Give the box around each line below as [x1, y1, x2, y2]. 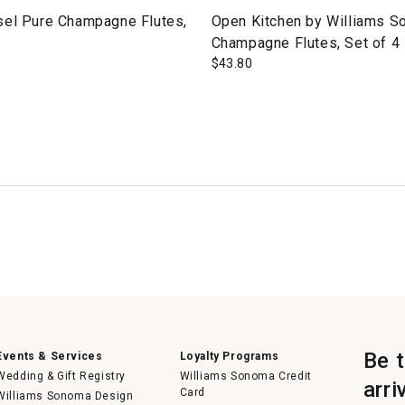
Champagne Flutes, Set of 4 [211, 33, 400, 52]
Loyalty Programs [179, 349, 279, 363]
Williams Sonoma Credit [179, 369, 312, 382]
